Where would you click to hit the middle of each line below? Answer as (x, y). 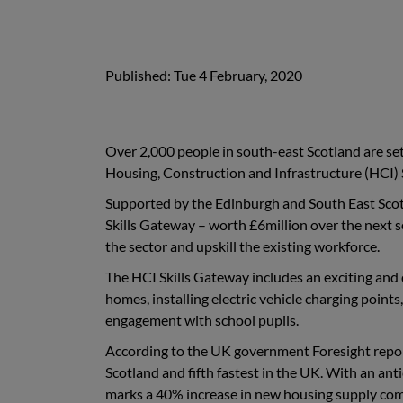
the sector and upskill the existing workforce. (242, 246)
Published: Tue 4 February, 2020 (204, 75)
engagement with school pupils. (202, 319)
